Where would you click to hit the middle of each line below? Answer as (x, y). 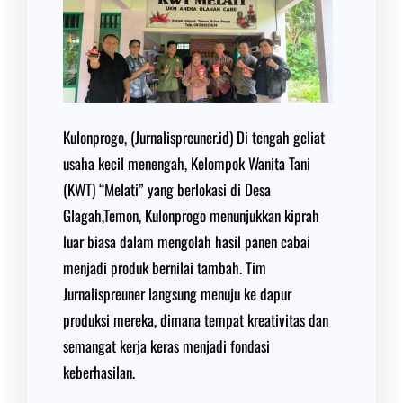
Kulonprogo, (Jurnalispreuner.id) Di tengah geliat (194, 137)
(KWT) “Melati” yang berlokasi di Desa (167, 189)
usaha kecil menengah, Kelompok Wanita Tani (187, 163)
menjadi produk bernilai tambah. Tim (165, 268)
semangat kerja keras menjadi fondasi (166, 346)
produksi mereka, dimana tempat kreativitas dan (196, 320)
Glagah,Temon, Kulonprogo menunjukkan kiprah (191, 215)
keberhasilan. (99, 372)
